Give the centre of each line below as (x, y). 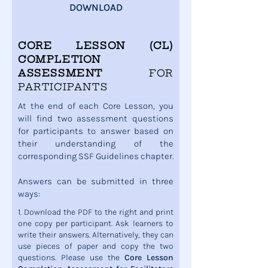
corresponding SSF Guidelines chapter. (96, 156)
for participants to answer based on (96, 131)
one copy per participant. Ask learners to (96, 223)
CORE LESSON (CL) (96, 45)
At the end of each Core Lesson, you (96, 106)
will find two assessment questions (96, 118)
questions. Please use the (71, 258)
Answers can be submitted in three (96, 181)
